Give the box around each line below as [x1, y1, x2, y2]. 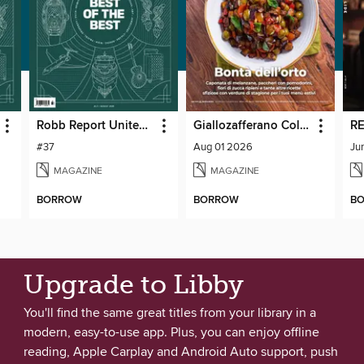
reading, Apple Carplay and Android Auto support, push [24, 344, 338, 361]
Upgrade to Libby [24, 270, 244, 301]
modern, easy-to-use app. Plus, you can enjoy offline [24, 324, 319, 341]
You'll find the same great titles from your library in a [24, 305, 316, 322]
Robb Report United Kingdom [138, 118, 148, 133]
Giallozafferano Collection [299, 118, 309, 133]
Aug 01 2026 [193, 140, 253, 154]
